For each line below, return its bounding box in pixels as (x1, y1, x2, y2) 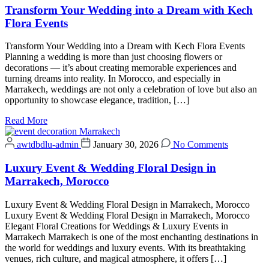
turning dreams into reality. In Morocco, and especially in (5, 73, 220, 84)
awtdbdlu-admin (14, 139, 81, 150)
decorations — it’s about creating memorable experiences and (5, 62, 237, 73)
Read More (5, 115, 47, 126)
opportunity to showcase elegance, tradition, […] (5, 95, 189, 106)
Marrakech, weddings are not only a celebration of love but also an (5, 84, 257, 95)
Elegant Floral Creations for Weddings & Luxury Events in (5, 220, 228, 231)
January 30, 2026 (91, 139, 161, 150)
